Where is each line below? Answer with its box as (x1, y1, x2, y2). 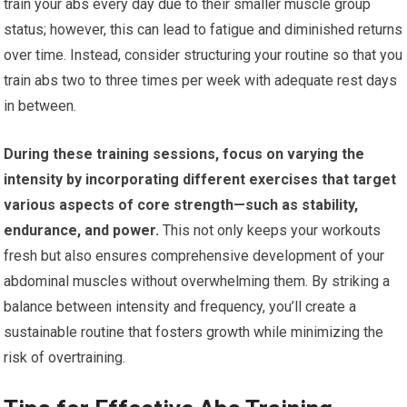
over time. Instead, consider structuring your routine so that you (4, 46, 403, 64)
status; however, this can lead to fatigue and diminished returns (4, 21, 403, 38)
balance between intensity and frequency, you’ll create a (4, 298, 357, 315)
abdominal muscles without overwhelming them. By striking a (4, 273, 391, 290)
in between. (4, 97, 77, 114)
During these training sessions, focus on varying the (4, 145, 365, 163)
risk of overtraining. (4, 349, 126, 366)
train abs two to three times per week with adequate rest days (4, 72, 398, 89)
